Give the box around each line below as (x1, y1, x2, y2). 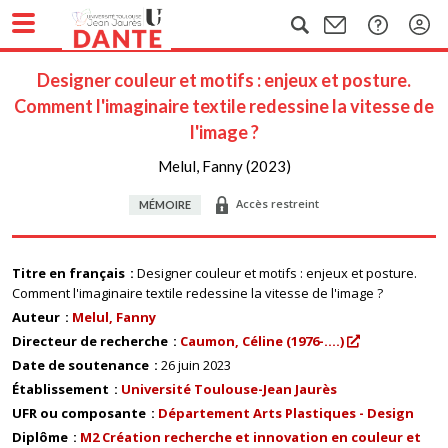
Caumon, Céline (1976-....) (180, 332, 344, 350)
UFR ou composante (12, 404, 149, 422)
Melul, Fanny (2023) (157, 157, 291, 175)
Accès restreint (236, 196, 319, 211)
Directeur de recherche (12, 332, 171, 350)
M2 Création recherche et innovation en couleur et (80, 428, 421, 446)
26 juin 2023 (161, 356, 231, 374)
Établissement (12, 380, 112, 398)
